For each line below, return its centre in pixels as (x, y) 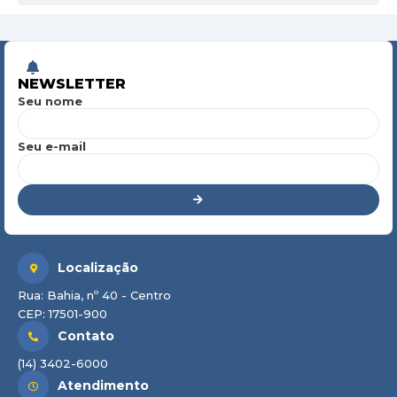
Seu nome (50, 101)
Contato (86, 336)
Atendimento (103, 386)
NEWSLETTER (72, 84)
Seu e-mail (52, 147)
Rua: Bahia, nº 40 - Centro (94, 296)
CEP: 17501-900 (62, 314)
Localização (98, 268)
